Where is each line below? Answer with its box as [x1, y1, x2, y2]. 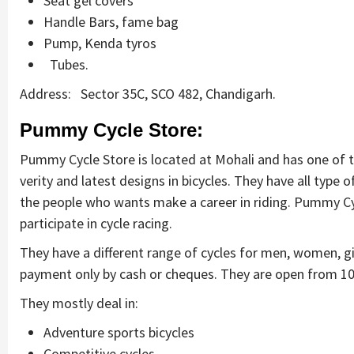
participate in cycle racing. [20, 213, 172, 232]
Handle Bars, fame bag [43, 12, 179, 31]
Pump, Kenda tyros [43, 33, 156, 52]
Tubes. [43, 55, 88, 73]
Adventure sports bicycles [43, 322, 194, 341]
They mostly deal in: [20, 293, 138, 312]
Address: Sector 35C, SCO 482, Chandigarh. [20, 84, 276, 103]
